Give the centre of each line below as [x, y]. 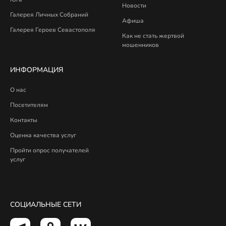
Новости [134, 5]
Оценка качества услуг [43, 135]
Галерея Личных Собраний [49, 14]
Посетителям [29, 105]
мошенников [140, 45]
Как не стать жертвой [153, 36]
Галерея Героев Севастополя [53, 30]
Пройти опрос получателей [49, 150]
